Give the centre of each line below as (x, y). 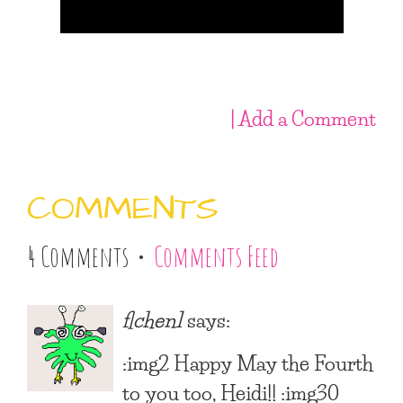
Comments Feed (216, 256)
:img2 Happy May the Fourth (248, 363)
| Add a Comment (303, 118)
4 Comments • (90, 256)
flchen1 (152, 319)
